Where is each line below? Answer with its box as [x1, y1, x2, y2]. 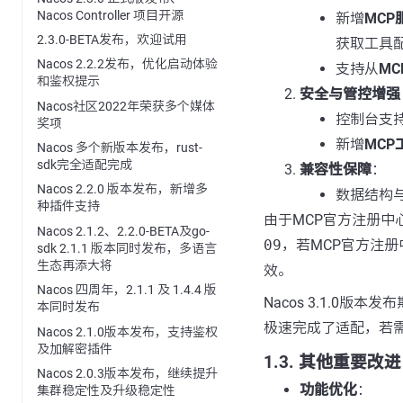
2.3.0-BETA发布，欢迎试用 [37, 31, 187, 47]
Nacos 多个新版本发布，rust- [37, 140, 202, 156]
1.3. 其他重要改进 [263, 353, 401, 372]
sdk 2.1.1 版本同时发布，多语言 [37, 240, 217, 255]
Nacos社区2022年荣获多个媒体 [37, 98, 215, 113]
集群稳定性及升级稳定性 [37, 382, 175, 398]
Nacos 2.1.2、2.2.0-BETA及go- [37, 223, 210, 238]
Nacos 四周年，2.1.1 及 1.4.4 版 [37, 282, 217, 298]
